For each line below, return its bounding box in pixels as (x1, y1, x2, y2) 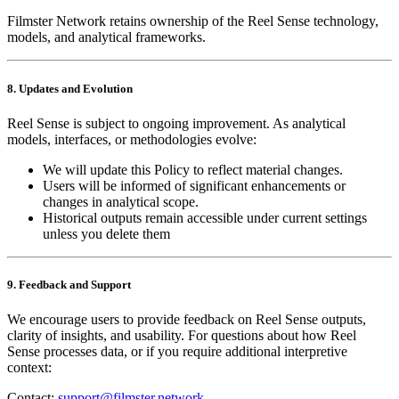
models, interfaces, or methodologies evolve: (7, 131, 256, 147)
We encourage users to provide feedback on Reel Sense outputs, (7, 312, 366, 328)
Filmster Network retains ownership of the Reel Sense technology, (7, 13, 379, 29)
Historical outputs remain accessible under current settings (43, 209, 367, 225)
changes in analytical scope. (43, 193, 199, 209)
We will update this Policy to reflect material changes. (43, 161, 343, 177)
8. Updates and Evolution (7, 81, 133, 95)
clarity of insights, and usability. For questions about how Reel (7, 328, 356, 344)
